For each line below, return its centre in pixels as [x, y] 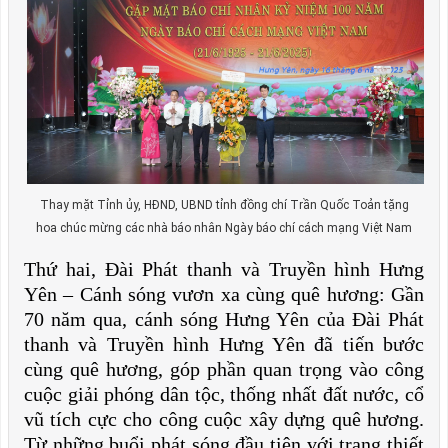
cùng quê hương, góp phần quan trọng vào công [224, 369]
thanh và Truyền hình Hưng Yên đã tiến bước [224, 344]
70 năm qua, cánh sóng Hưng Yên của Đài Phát [224, 319]
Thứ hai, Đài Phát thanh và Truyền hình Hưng [224, 269]
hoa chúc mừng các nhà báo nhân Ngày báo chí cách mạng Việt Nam [224, 228]
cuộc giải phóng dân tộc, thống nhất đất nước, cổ [224, 394]
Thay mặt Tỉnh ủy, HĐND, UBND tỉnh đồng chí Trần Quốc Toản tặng [224, 205]
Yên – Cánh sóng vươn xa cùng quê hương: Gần [224, 294]
